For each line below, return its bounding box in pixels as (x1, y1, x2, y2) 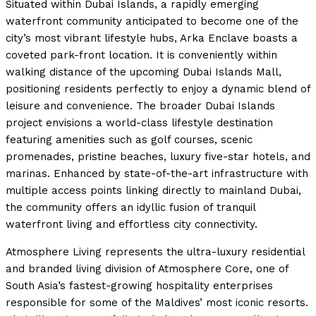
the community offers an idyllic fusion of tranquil (6, 201, 255, 214)
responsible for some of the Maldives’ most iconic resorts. (6, 296, 308, 310)
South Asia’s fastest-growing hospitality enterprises (6, 279, 273, 293)
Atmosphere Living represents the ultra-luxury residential (6, 245, 305, 259)
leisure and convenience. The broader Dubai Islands (6, 99, 275, 113)
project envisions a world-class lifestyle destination (6, 116, 273, 130)
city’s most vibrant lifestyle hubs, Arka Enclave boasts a (6, 32, 298, 45)
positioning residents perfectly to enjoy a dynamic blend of (6, 83, 310, 96)
